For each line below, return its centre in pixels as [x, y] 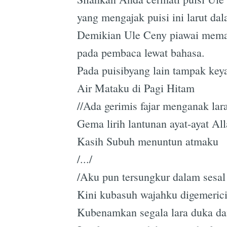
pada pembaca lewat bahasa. [141, 52]
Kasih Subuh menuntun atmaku [148, 141]
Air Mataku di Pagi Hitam [136, 88]
